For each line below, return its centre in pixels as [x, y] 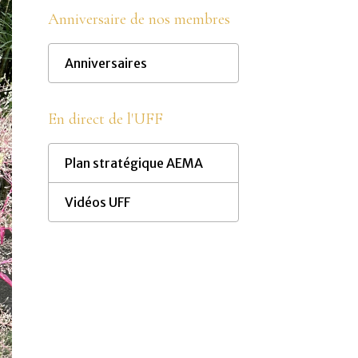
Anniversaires [105, 63]
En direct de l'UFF [105, 119]
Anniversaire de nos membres [139, 19]
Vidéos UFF [97, 202]
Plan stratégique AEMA [133, 163]
